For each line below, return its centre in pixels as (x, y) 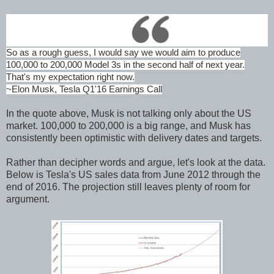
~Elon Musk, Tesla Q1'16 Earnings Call (84, 89)
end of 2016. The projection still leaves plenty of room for (128, 187)
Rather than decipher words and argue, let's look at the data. (136, 162)
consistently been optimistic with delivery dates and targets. (134, 138)
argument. (28, 199)
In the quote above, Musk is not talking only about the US (129, 113)
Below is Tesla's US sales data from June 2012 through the (133, 174)
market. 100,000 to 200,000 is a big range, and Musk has (128, 125)
